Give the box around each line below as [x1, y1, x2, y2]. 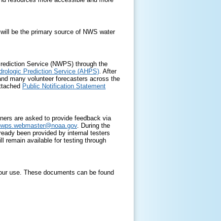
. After [99, 68, 116, 75]
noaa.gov [51, 122, 77, 129]
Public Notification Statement [22, 82, 106, 90]
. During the [77, 122, 110, 129]
